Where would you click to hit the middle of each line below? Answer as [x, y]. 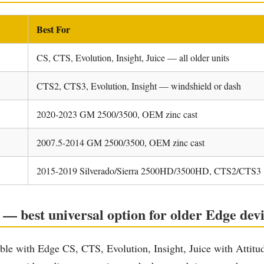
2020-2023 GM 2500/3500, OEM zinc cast [117, 114]
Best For [53, 29]
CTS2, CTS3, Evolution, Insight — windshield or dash [139, 85]
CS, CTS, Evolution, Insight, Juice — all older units [133, 57]
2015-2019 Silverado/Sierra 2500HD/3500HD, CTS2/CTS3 [149, 170]
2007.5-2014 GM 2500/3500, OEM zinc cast [121, 142]
